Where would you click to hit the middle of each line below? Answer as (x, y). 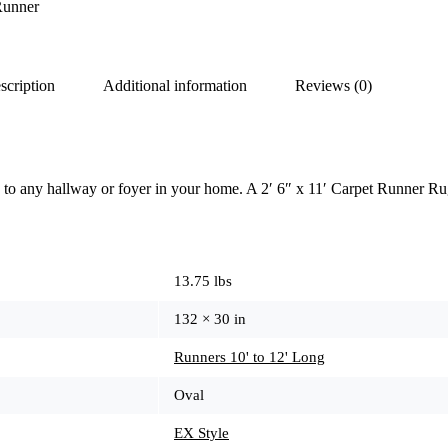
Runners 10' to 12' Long (249, 357)
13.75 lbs (203, 281)
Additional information (174, 85)
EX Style (201, 433)
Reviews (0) (333, 85)
